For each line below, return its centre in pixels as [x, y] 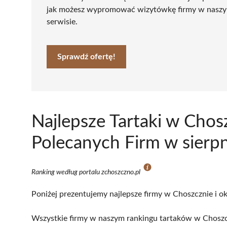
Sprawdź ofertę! [86, 56]
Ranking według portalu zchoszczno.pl [87, 172]
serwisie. [62, 22]
